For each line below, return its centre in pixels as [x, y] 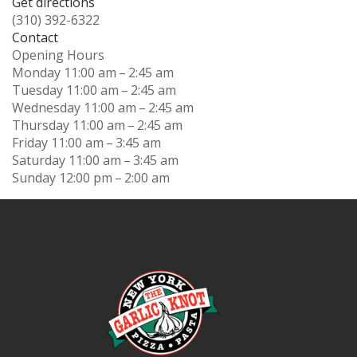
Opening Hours [58, 55]
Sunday [34, 177]
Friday [30, 142]
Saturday [39, 160]
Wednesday [46, 107]
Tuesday [37, 90]
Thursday [41, 125]
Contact [35, 37]
